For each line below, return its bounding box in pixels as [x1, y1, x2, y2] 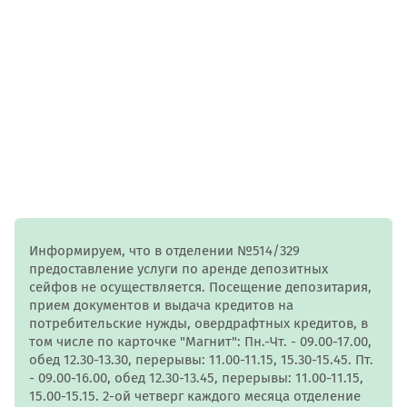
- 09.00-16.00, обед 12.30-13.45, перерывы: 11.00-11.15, [29, 370, 363, 386]
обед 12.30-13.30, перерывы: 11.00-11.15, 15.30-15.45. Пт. [29, 352, 373, 368]
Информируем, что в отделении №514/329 [29, 243, 300, 259]
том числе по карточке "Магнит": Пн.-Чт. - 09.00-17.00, [29, 333, 372, 350]
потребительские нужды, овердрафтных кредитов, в [29, 315, 368, 332]
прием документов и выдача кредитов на [29, 297, 293, 313]
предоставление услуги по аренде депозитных [29, 261, 328, 277]
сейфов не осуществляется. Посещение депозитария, [29, 279, 372, 295]
